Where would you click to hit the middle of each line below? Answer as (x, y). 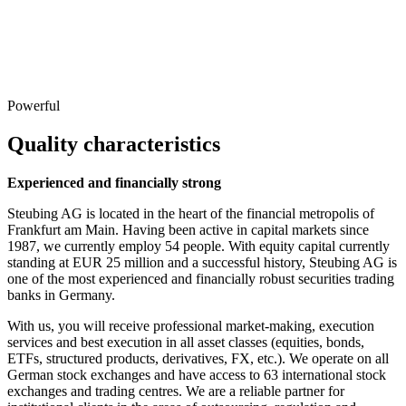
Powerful (34, 106)
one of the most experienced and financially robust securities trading (201, 278)
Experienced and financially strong (114, 182)
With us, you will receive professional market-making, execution (191, 325)
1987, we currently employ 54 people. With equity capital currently (198, 246)
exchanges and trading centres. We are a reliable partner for (176, 391)
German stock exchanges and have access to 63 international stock (197, 374)
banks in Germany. (61, 295)
